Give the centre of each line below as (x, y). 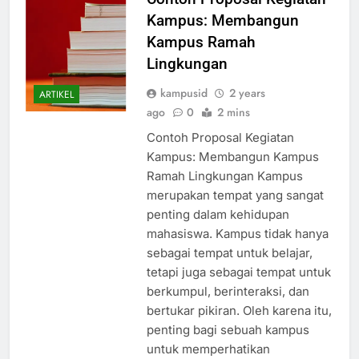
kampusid (184, 93)
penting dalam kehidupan (218, 215)
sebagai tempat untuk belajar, (229, 253)
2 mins (233, 113)
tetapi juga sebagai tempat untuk (238, 272)
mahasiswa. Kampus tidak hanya (237, 234)
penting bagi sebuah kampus (228, 330)
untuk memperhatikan (208, 349)
